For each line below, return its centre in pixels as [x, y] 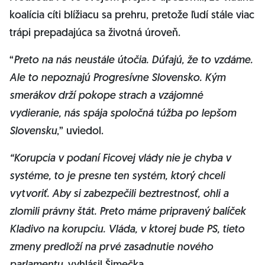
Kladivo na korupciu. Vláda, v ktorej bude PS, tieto [127, 230]
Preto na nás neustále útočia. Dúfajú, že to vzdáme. [133, 61]
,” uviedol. [80, 132]
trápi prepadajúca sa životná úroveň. [96, 33]
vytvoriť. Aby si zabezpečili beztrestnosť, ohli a [119, 194]
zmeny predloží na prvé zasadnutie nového [111, 248]
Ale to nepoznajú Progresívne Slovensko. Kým [117, 78]
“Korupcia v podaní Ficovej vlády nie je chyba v [120, 159]
